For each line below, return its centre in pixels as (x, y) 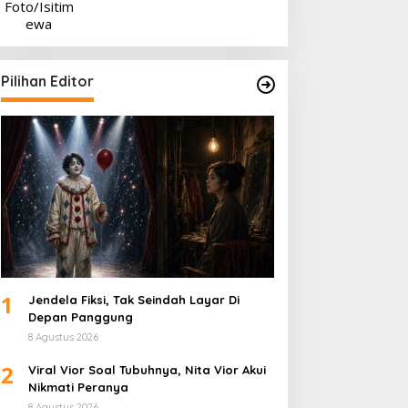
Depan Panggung (80, 317)
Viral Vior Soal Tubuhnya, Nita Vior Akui (147, 370)
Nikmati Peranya (78, 388)
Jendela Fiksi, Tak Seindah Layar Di (133, 300)
